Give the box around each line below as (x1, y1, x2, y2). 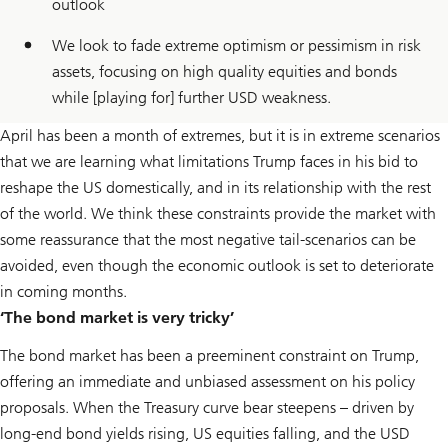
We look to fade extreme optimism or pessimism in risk (52, 35, 421, 55)
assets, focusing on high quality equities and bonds (52, 61, 397, 81)
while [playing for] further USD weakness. (52, 87, 331, 107)
